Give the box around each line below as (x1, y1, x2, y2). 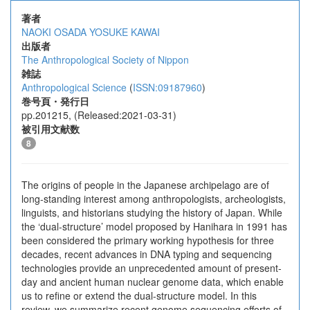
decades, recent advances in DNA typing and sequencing (21, 247, 272, 261)
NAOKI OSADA (21, 25, 86, 39)
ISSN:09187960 (133, 80, 202, 94)
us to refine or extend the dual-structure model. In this (21, 289, 257, 302)
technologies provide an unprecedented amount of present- (21, 261, 282, 275)
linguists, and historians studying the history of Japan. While (21, 206, 282, 219)
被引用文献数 (21, 122, 80, 136)
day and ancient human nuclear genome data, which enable (21, 275, 284, 289)
